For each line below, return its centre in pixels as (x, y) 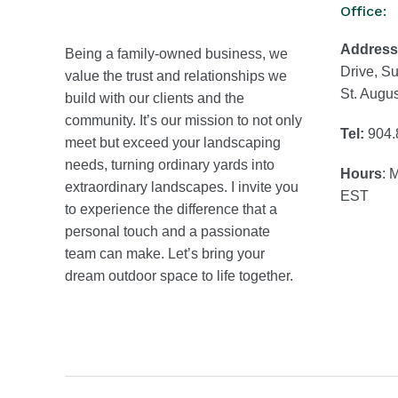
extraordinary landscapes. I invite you (182, 187)
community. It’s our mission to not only (183, 120)
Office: (363, 11)
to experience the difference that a (171, 209)
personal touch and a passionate (167, 231)
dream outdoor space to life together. (179, 276)
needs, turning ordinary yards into (170, 165)
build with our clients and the (155, 98)
